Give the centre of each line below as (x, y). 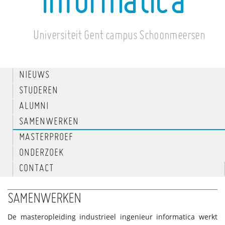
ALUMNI (34, 106)
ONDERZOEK (41, 153)
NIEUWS (34, 75)
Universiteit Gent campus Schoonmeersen (119, 36)
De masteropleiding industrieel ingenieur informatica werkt (113, 217)
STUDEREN (39, 91)
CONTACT (36, 169)
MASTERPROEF (46, 138)
